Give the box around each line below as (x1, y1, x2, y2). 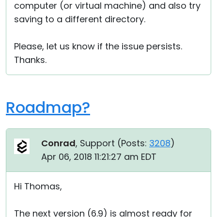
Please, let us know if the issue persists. (14, 40, 182, 52)
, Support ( (76, 137, 121, 149)
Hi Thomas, (14, 180, 62, 192)
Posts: (121, 137, 147, 149)
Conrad (41, 137, 76, 149)
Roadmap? (6, 96, 90, 118)
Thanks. (14, 54, 46, 66)
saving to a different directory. (14, 13, 145, 25)
